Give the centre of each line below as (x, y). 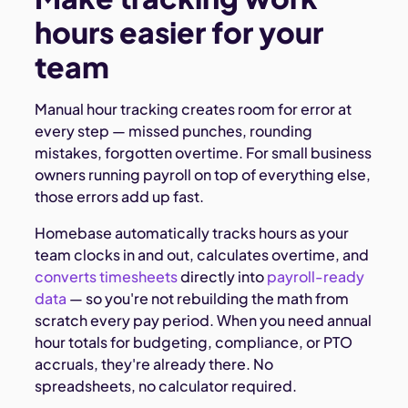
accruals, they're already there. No (154, 363)
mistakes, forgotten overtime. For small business (204, 152)
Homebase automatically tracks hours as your (192, 232)
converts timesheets (107, 276)
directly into (223, 276)
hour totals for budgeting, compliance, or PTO (194, 342)
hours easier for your (179, 31)
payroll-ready (316, 276)
